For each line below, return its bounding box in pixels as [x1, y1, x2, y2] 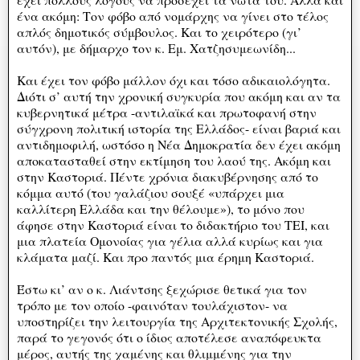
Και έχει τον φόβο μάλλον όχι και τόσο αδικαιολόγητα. [17, 71, 330, 88]
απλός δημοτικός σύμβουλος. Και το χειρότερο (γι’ [17, 22, 301, 40]
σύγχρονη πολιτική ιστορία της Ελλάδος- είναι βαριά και [17, 119, 341, 137]
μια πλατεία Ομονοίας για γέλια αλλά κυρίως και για [17, 231, 323, 249]
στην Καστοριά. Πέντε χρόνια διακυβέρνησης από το [17, 167, 318, 185]
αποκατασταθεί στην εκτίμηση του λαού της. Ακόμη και [17, 151, 331, 169]
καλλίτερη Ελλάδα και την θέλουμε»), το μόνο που [17, 199, 305, 217]
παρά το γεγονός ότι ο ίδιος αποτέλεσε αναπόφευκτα [17, 328, 321, 346]
